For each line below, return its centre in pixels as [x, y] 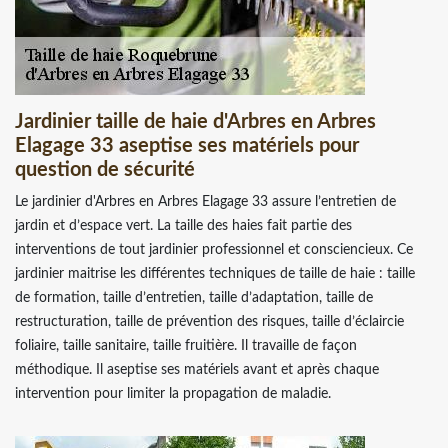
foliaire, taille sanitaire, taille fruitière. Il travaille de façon [186, 345]
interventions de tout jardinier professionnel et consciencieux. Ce [214, 249]
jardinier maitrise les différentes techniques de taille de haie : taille [215, 273]
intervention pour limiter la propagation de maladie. [173, 393]
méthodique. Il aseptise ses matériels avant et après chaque [197, 369]
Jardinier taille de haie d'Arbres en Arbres [195, 121]
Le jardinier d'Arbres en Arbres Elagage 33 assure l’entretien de [205, 201]
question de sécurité [105, 169]
